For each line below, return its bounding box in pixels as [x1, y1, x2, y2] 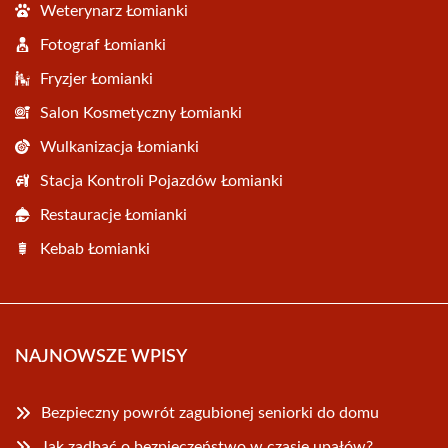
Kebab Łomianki [40, 241, 150, 258]
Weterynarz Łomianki [40, 3, 188, 20]
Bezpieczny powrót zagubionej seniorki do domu [41, 405, 379, 422]
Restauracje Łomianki [40, 207, 187, 224]
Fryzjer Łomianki [40, 71, 153, 88]
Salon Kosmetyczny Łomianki [40, 105, 242, 122]
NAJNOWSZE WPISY [15, 348, 187, 367]
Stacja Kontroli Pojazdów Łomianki [40, 173, 283, 190]
